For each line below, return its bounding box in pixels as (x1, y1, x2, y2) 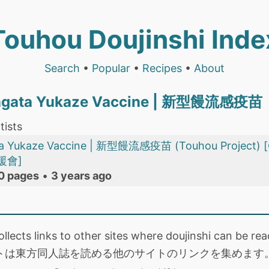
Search (44, 62, 80, 74)
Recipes (142, 62, 182, 74)
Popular (92, 62, 130, 74)
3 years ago (51, 169, 112, 182)
